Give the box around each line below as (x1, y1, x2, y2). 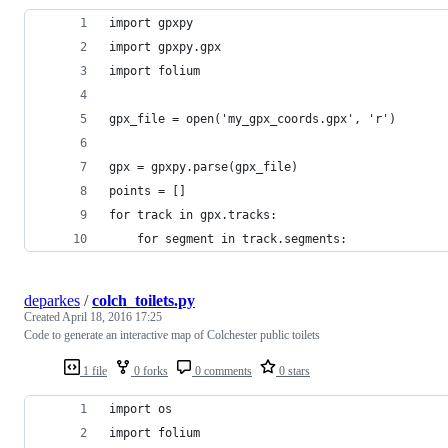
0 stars (276, 363, 310, 378)
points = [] (109, 183, 186, 198)
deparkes (24, 291, 80, 309)
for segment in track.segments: (109, 231, 403, 246)
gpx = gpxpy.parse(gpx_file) (109, 159, 298, 174)
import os (109, 401, 172, 416)
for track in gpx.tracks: (109, 207, 277, 222)
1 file (80, 363, 107, 378)
